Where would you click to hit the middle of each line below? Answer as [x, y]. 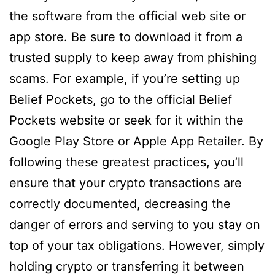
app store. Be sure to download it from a [126, 37]
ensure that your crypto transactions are [126, 183]
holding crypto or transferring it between [127, 266]
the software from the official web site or [127, 16]
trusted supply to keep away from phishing [133, 58]
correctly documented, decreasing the [120, 204]
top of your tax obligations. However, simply [137, 246]
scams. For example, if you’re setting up [125, 79]
